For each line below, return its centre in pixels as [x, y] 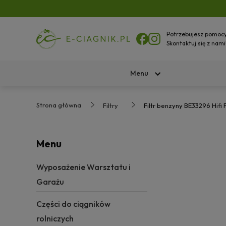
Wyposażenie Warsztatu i [83, 167]
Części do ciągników [73, 204]
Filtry [110, 105]
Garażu [50, 182]
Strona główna [59, 105]
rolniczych [55, 218]
